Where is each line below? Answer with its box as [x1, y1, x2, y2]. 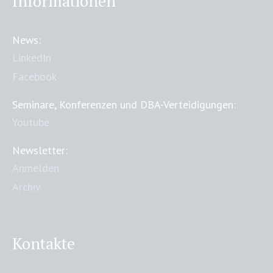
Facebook [12, 69, 57, 84]
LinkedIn [12, 51, 52, 65]
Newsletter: [12, 143, 68, 158]
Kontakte [12, 233, 76, 254]
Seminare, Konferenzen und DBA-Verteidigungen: [12, 97, 236, 112]
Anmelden [12, 161, 60, 175]
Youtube [12, 115, 50, 130]
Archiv [12, 180, 41, 194]
